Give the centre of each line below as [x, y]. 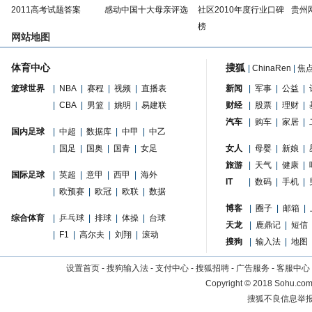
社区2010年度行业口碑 [241, 10]
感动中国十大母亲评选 [146, 10]
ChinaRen [272, 68]
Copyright [225, 283]
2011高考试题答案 [46, 10]
